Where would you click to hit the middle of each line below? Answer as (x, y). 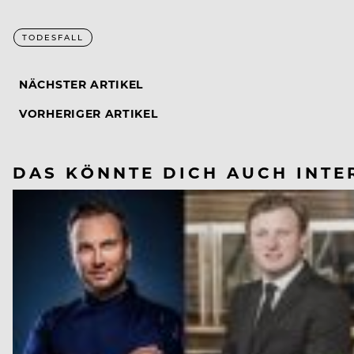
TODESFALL (53, 38)
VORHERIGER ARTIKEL (88, 114)
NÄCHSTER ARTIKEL (81, 85)
